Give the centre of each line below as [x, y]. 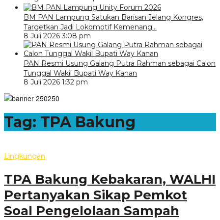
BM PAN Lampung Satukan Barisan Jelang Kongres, [113, 17]
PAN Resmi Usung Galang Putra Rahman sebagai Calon [120, 64]
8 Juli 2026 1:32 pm [56, 82]
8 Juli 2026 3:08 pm [57, 36]
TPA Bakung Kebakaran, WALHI [110, 179]
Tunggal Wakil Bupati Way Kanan [80, 73]
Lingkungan [25, 156]
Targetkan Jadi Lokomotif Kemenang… [90, 27]
